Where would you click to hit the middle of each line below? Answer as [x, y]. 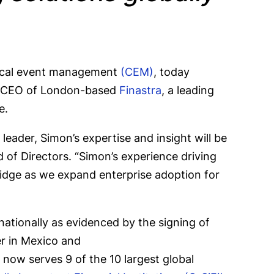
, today [172, 72]
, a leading [188, 91]
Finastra [140, 91]
